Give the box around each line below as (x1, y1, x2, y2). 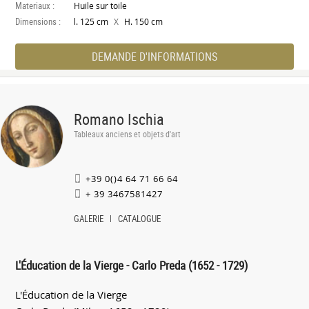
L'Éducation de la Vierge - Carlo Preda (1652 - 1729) (15, 257, 248, 274)
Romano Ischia (74, 108, 164, 129)
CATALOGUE (118, 212, 161, 225)
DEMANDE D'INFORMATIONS (91, 48, 217, 64)
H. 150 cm (122, 16, 163, 27)
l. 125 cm (74, 16, 111, 27)
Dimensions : (15, 14, 61, 28)
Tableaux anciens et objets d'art (74, 128, 181, 139)
